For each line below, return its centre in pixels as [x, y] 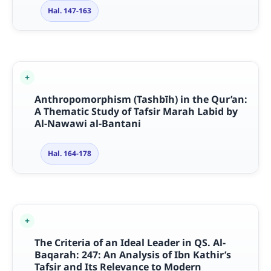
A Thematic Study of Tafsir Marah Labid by [136, 112]
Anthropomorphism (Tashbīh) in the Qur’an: [141, 100]
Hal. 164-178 [69, 154]
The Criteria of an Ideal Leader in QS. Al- [130, 242]
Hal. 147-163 [69, 11]
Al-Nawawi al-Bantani [87, 124]
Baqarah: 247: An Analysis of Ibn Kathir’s [132, 254]
